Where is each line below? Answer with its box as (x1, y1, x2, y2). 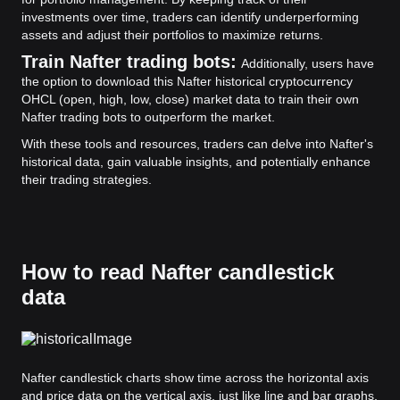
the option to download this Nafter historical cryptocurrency (21, 74, 353, 88)
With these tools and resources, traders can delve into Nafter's (21, 137, 373, 151)
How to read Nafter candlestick (21, 260, 334, 284)
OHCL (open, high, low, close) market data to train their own (21, 92, 359, 106)
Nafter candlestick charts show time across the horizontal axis (21, 371, 369, 385)
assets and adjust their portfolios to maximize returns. (21, 28, 323, 42)
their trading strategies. (21, 172, 152, 187)
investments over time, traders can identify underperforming (21, 10, 359, 24)
